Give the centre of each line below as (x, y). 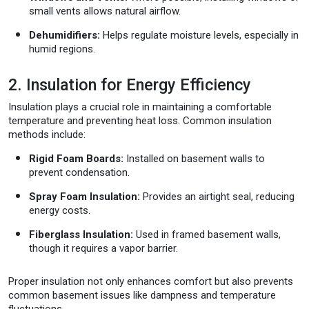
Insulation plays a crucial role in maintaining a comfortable (140, 107)
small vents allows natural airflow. (105, 11)
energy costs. (60, 210)
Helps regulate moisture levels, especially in (199, 35)
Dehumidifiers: (64, 35)
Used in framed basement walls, (207, 234)
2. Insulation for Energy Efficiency (130, 84)
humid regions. (62, 49)
